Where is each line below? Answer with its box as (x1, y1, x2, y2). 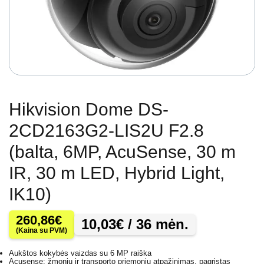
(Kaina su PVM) (16, 226, 67, 235)
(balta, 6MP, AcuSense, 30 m (9, 142, 236, 162)
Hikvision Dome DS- (9, 100, 169, 120)
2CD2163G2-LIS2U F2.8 (9, 121, 204, 141)
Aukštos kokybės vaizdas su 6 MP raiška (9, 249, 151, 258)
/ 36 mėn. (124, 216, 189, 233)
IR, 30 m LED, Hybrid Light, (9, 163, 225, 183)
